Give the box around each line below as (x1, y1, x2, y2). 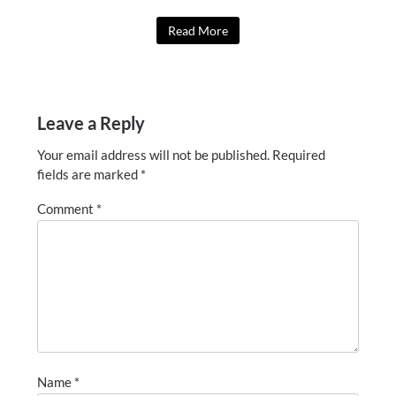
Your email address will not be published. (37, 147, 270, 164)
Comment (37, 201, 97, 217)
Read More (168, 23, 228, 39)
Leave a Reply (37, 112, 146, 134)
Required (272, 147, 326, 164)
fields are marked (37, 166, 141, 183)
